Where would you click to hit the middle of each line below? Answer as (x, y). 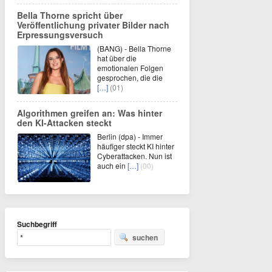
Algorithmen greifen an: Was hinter (90, 113)
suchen (145, 237)
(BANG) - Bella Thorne (134, 48)
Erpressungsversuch (60, 35)
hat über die (117, 58)
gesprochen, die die (130, 77)
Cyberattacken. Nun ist (134, 156)
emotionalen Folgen (130, 68)
